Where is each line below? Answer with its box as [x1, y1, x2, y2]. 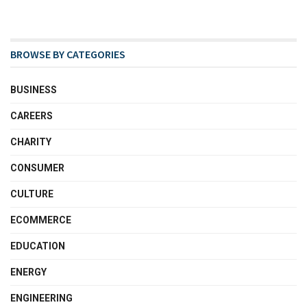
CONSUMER [10, 162, 64, 173]
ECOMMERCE [10, 214, 71, 225]
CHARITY [10, 136, 51, 147]
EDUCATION [10, 240, 65, 251]
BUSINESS [10, 84, 57, 95]
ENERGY [10, 266, 47, 278]
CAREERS [10, 110, 53, 121]
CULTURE [10, 188, 53, 199]
